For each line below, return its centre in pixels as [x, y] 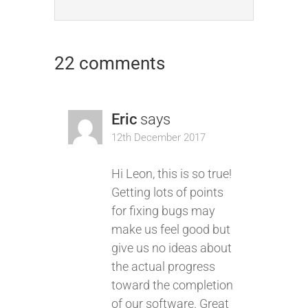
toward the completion [172, 285]
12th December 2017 [158, 137]
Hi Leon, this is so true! [171, 174]
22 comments [110, 63]
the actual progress [163, 266]
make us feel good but [170, 229]
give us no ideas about [171, 248]
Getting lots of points [167, 192]
